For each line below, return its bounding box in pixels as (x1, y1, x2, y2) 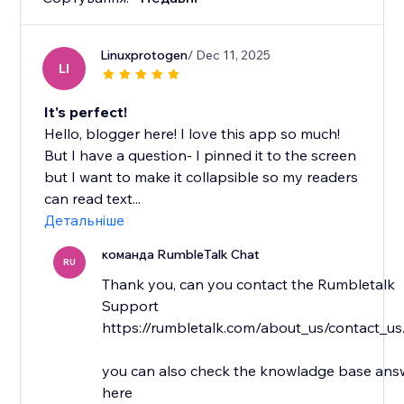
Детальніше (44, 211, 125, 230)
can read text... (44, 189, 142, 208)
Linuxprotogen (100, 47, 188, 64)
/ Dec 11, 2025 (188, 47, 271, 64)
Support (102, 297, 160, 316)
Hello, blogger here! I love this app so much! (44, 124, 341, 143)
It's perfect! (44, 103, 128, 122)
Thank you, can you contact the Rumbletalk (102, 275, 396, 294)
